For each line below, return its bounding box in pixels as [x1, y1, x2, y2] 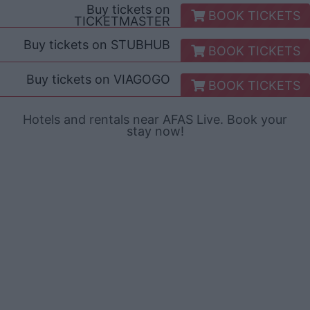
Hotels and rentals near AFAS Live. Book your [23, 111, 287, 127]
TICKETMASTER [74, 13, 171, 28]
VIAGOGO [113, 71, 171, 86]
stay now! [126, 123, 184, 138]
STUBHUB [111, 37, 171, 52]
